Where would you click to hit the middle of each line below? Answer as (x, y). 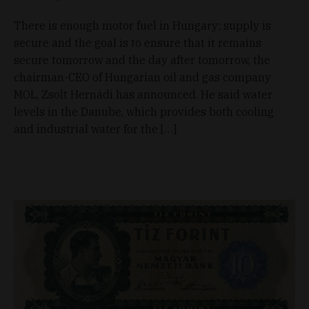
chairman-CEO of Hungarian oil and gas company (142, 78)
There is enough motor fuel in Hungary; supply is (142, 26)
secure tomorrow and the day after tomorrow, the (142, 60)
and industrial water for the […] (95, 129)
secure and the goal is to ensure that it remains (138, 43)
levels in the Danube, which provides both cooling (144, 112)
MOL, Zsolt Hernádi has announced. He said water (143, 95)
